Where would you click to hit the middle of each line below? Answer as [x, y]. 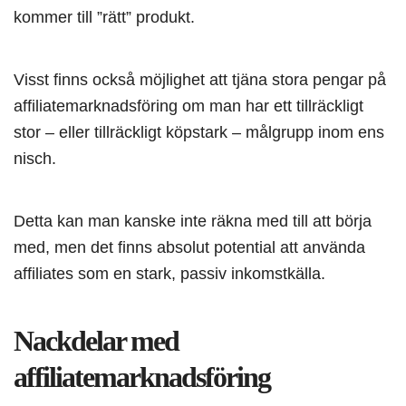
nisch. [35, 159]
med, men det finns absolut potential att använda [189, 247]
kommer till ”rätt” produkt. [104, 17]
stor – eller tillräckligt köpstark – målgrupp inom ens [199, 132]
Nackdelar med [96, 341]
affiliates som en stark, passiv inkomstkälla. [169, 274]
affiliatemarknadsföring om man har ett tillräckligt [188, 106]
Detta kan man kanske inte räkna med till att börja [193, 221]
